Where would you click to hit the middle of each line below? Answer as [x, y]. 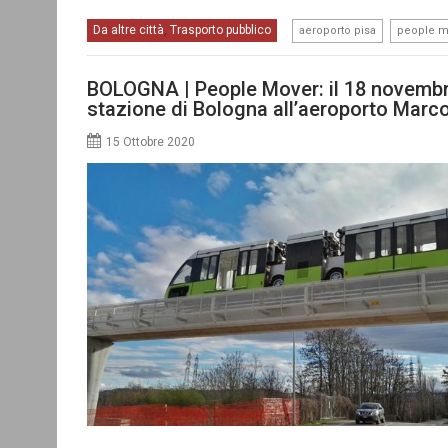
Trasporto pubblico [220, 30]
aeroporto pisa [337, 30]
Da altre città [128, 30]
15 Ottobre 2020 [150, 141]
